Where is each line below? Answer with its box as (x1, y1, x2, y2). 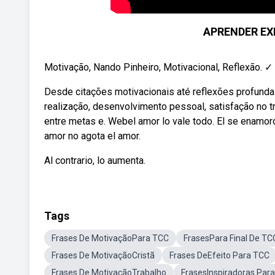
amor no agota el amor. (44, 130, 141, 142)
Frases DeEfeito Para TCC (169, 250, 269, 260)
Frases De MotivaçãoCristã (52, 250, 155, 260)
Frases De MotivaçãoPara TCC (52, 233, 169, 243)
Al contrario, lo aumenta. (44, 155, 145, 166)
